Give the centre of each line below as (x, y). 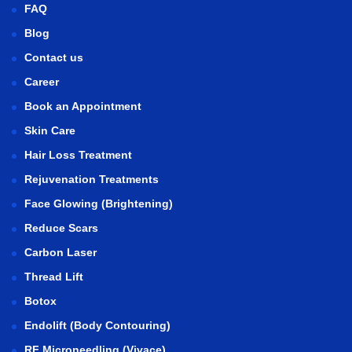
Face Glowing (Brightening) (99, 203)
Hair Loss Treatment (78, 154)
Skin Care (50, 130)
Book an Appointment (83, 106)
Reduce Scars (61, 227)
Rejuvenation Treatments (92, 179)
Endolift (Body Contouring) (97, 325)
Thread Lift (54, 276)
